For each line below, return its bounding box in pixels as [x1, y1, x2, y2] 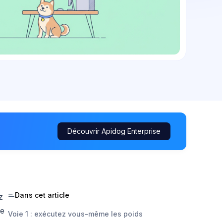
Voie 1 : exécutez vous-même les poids [8, 209, 143, 218]
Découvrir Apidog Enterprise [67, 126, 161, 135]
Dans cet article [15, 190, 69, 199]
